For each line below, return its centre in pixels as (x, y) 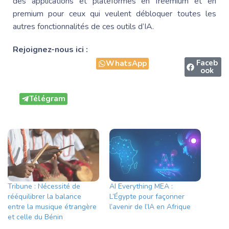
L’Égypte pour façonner (147, 196)
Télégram (47, 99)
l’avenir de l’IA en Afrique (150, 207)
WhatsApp (126, 64)
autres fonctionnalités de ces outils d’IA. (83, 27)
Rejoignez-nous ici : (50, 50)
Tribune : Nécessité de (44, 186)
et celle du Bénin (35, 217)
